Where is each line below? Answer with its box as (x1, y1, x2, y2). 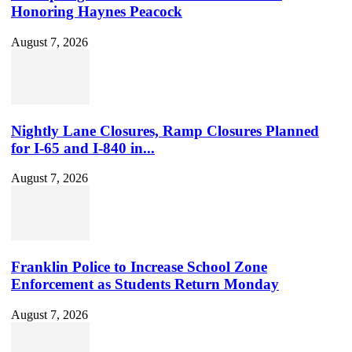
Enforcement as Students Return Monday (11, 276, 279, 293)
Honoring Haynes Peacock (11, 3, 182, 20)
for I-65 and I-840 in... (11, 139, 155, 156)
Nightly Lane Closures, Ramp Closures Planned (11, 122, 319, 139)
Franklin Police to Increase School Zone (11, 258, 267, 276)
